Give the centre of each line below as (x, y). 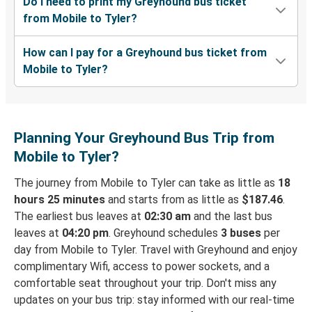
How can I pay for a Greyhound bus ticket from (145, 53)
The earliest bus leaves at (79, 217)
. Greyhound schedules (165, 233)
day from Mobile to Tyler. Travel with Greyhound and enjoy (156, 250)
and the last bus (232, 217)
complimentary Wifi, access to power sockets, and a (142, 267)
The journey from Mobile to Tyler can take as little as (146, 183)
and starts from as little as (173, 200)
